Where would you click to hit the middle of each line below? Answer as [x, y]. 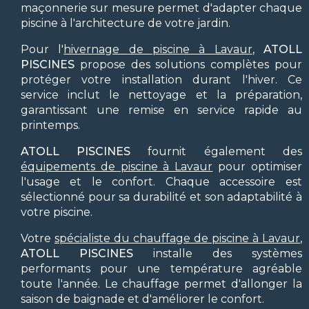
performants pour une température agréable [161, 268]
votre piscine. [57, 212]
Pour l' [42, 49]
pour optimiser [257, 166]
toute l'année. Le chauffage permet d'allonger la [161, 283]
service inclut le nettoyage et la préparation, [161, 94]
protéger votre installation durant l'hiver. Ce [161, 79]
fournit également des [216, 151]
